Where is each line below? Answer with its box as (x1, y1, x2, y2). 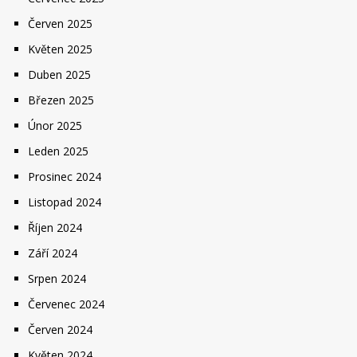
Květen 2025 (28, 41, 92, 57)
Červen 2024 (28, 322, 92, 337)
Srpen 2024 (28, 271, 86, 286)
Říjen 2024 (28, 220, 82, 235)
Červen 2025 (28, 16, 92, 31)
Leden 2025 (28, 143, 88, 159)
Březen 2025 (28, 92, 94, 108)
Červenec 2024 (28, 296, 104, 312)
